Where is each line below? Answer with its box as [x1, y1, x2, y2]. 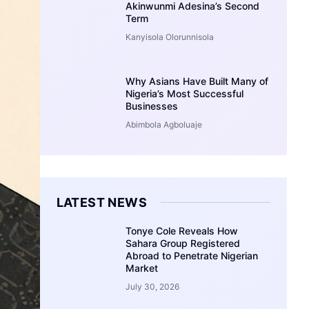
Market [126, 261, 159, 274]
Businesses [126, 99, 179, 112]
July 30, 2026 [126, 281, 180, 292]
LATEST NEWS [56, 195, 147, 210]
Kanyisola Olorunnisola [126, 31, 215, 42]
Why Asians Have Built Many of [126, 74, 269, 87]
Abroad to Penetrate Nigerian [126, 249, 259, 261]
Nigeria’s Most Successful [126, 87, 244, 99]
